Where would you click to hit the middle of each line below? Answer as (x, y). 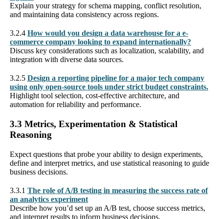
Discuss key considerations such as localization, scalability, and (107, 50)
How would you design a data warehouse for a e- (108, 33)
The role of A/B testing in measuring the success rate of (118, 190)
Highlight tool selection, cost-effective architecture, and (95, 95)
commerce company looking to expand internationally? (100, 42)
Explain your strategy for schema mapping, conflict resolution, (106, 5)
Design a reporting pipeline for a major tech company (116, 78)
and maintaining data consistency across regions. (84, 14)
